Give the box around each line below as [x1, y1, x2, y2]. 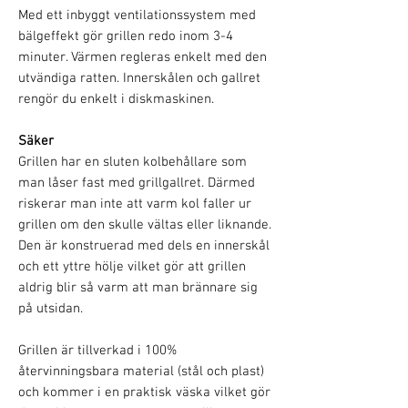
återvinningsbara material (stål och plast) [18, 363, 264, 380]
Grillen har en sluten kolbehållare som [18, 154, 247, 170]
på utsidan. [18, 301, 83, 317]
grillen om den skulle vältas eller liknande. [18, 217, 271, 233]
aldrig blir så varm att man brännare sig [18, 280, 258, 296]
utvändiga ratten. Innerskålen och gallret [18, 70, 260, 87]
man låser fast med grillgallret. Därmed [18, 175, 255, 191]
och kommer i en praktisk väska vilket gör [18, 384, 270, 401]
